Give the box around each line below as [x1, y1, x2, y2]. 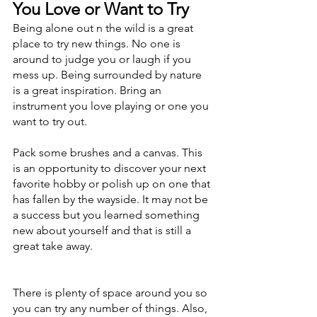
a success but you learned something [13, 208, 202, 221]
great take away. [13, 239, 96, 253]
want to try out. [13, 115, 90, 128]
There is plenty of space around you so [13, 286, 210, 299]
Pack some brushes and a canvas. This [13, 146, 205, 159]
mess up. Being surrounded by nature [13, 68, 204, 81]
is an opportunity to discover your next [13, 161, 209, 175]
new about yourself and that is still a [13, 224, 194, 237]
